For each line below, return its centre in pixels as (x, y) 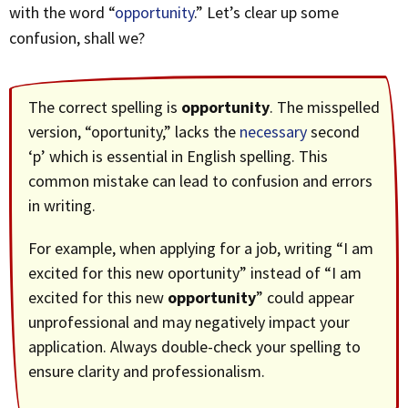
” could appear (305, 297)
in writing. (62, 205)
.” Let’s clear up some (266, 12)
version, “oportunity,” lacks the (134, 132)
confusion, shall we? (77, 38)
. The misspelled (325, 107)
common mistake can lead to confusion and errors (200, 181)
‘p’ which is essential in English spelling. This (178, 156)
